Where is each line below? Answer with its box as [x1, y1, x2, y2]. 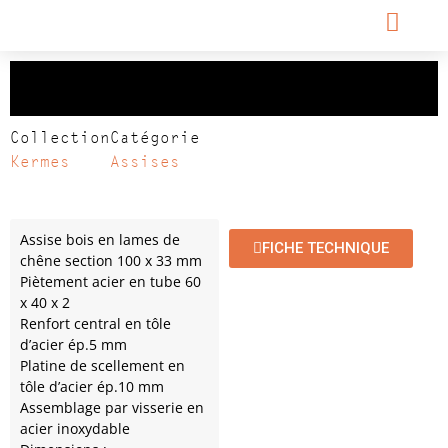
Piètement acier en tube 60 [20, 272, 201, 291]
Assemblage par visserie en [20, 398, 204, 417]
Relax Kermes [20, 66, 272, 110]
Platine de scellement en [20, 356, 185, 375]
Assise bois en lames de [20, 230, 180, 249]
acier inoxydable [20, 419, 130, 438]
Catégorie [110, 127, 200, 148]
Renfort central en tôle [20, 314, 171, 333]
